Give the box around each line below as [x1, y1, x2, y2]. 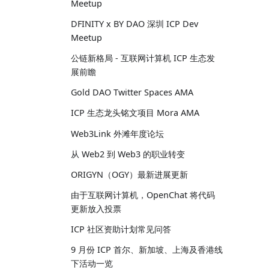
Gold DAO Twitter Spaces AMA [71, 86, 193, 98]
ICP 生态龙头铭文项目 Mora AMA [71, 107, 199, 119]
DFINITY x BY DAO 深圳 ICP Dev [71, 17, 198, 29]
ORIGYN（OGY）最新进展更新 [71, 168, 188, 180]
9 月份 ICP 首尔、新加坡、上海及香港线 [71, 244, 223, 256]
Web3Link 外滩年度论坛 [71, 127, 164, 139]
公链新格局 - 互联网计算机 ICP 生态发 [71, 52, 215, 64]
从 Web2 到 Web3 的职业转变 [71, 148, 185, 160]
